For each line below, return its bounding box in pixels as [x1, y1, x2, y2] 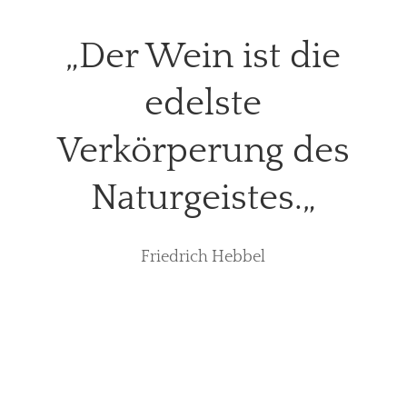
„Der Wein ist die [65, 35, 342, 76]
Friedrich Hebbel [141, 247, 266, 266]
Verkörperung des [56, 130, 350, 171]
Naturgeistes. [90, 177, 303, 218]
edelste [144, 83, 263, 124]
